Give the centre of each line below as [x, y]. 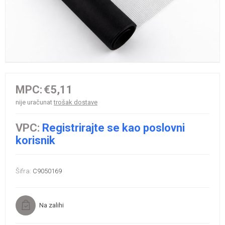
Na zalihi [51, 205]
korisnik [35, 140]
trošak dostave [76, 102]
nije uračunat [35, 102]
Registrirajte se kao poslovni [114, 128]
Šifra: [23, 171]
